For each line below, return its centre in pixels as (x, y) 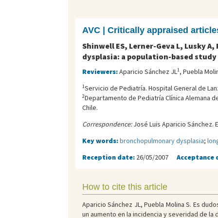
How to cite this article (125, 187)
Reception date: (109, 157)
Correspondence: (107, 124)
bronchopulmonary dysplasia (162, 141)
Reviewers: (100, 72)
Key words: (101, 141)
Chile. (90, 108)
